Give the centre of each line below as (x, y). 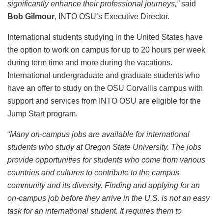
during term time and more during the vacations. (90, 63)
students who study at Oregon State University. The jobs (104, 147)
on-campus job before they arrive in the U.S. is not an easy (109, 198)
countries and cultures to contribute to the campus (93, 173)
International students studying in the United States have (105, 37)
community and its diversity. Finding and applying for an (104, 186)
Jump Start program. (42, 114)
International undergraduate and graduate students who (104, 76)
